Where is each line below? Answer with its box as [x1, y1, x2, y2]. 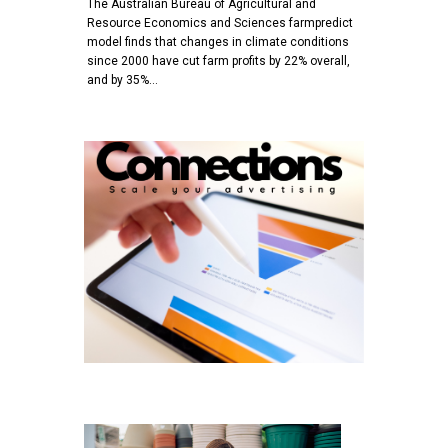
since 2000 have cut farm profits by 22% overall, [87, 53, 350, 68]
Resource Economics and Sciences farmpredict [87, 15, 353, 30]
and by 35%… [87, 72, 158, 87]
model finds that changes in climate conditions [87, 34, 349, 49]
